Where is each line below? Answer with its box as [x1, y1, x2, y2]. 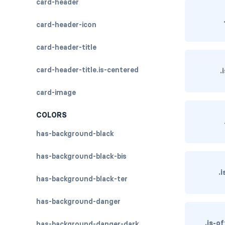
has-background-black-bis [36, 152, 127, 161]
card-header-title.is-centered [36, 65, 139, 74]
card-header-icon [36, 20, 96, 29]
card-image [36, 88, 76, 97]
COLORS [36, 110, 67, 120]
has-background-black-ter [36, 174, 128, 183]
